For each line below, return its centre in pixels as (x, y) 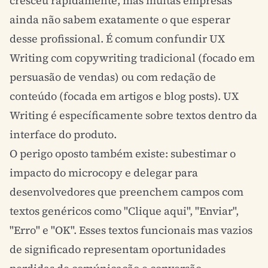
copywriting (106, 58)
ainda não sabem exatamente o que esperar (120, 19)
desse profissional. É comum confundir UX (117, 39)
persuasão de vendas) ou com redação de (113, 77)
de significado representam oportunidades (118, 249)
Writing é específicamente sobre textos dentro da (133, 115)
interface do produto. (63, 134)
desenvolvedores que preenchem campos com (127, 192)
